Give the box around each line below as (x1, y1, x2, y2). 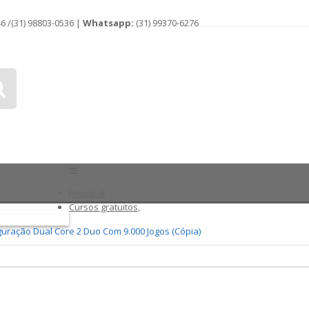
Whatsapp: (83, 17, 134, 29)
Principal (69, 187, 105, 199)
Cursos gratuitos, (69, 201, 140, 213)
